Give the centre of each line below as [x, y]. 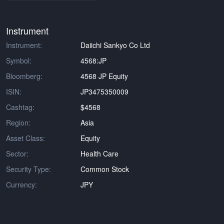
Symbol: [19, 60]
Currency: [21, 184]
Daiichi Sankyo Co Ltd [115, 45]
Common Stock [105, 169]
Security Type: [28, 169]
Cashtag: [20, 107]
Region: [18, 122]
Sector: [17, 153]
